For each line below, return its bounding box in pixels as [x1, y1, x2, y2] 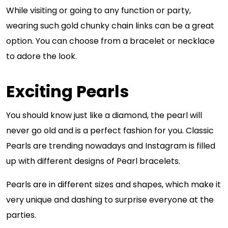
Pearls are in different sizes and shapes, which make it [6, 179, 221, 190]
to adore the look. [6, 50, 79, 62]
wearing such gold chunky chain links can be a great [6, 20, 214, 32]
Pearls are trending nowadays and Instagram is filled [6, 140, 215, 152]
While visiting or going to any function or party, [6, 5, 191, 16]
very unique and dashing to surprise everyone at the [6, 194, 214, 206]
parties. [6, 209, 38, 221]
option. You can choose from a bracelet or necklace [6, 35, 215, 47]
